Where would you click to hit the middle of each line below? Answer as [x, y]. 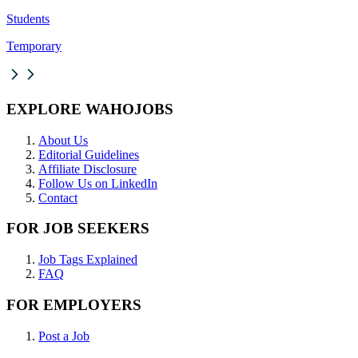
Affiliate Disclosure [88, 169]
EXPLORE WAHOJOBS [90, 109]
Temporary [34, 46]
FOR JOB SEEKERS [78, 229]
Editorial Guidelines [89, 154]
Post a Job [64, 336]
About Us [63, 140]
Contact [58, 197]
